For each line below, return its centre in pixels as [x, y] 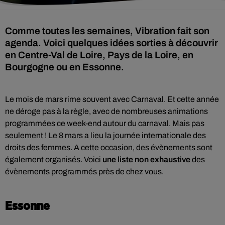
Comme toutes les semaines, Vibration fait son [107, 31]
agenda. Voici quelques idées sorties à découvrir [111, 43]
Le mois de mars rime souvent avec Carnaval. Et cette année [112, 99]
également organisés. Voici [54, 159]
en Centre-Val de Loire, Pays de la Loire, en [99, 55]
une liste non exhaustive [146, 159]
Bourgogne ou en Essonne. [65, 67]
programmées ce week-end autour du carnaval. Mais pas [105, 123]
